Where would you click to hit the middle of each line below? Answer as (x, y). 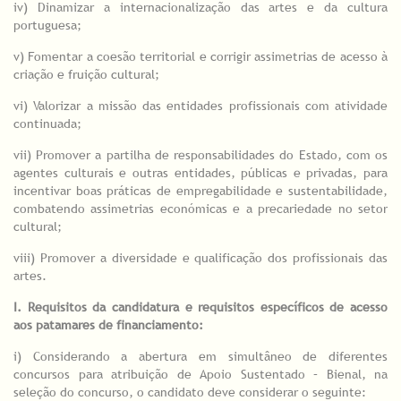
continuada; (47, 124)
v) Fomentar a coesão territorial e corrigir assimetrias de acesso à (200, 57)
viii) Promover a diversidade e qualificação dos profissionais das (200, 258)
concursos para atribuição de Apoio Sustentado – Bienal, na (200, 375)
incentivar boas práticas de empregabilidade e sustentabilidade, (200, 191)
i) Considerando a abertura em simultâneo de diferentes (200, 357)
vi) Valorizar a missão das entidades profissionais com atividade (200, 106)
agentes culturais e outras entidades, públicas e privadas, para (200, 173)
